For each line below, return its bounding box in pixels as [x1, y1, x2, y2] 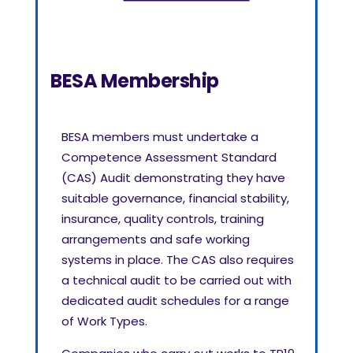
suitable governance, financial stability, [61, 190, 289, 207]
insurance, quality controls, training [61, 210, 264, 228]
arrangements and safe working [61, 231, 250, 248]
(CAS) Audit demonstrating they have [61, 169, 285, 187]
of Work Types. [61, 313, 147, 330]
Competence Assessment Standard [61, 149, 277, 166]
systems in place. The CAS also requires [61, 251, 294, 269]
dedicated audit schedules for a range [61, 292, 289, 310]
